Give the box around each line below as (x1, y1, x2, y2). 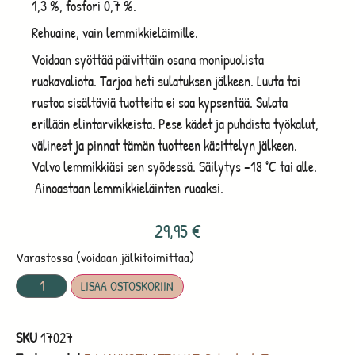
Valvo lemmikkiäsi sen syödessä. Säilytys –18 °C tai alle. (32, 156, 317, 177)
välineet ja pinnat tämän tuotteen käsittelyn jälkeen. (32, 135, 297, 155)
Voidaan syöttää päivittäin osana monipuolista (32, 49, 264, 70)
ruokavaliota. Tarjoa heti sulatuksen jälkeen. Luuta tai (32, 71, 300, 91)
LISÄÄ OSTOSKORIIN (81, 277, 174, 295)
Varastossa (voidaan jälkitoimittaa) (16, 248, 194, 266)
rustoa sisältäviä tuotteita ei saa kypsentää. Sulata (32, 92, 288, 113)
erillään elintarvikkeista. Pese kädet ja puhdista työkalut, (32, 113, 319, 134)
